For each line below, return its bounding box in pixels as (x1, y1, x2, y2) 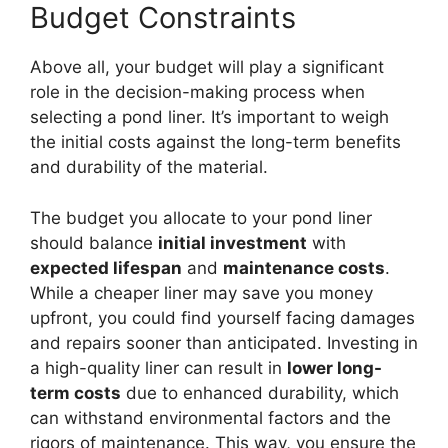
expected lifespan (30, 257, 182, 278)
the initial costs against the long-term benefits (30, 132, 401, 153)
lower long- (287, 357, 382, 378)
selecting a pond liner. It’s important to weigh (30, 107, 389, 128)
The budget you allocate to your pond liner (30, 207, 372, 228)
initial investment (158, 232, 307, 253)
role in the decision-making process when (30, 82, 365, 103)
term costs (30, 382, 121, 403)
